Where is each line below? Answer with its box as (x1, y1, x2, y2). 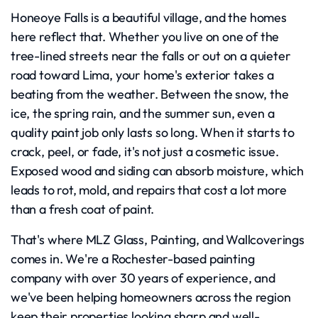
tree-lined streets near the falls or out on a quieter (11, 48, 291, 64)
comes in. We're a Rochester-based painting (11, 251, 255, 267)
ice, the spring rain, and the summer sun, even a (11, 105, 275, 121)
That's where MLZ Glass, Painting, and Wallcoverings (11, 231, 305, 248)
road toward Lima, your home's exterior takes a (11, 67, 274, 83)
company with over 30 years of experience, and (11, 270, 275, 286)
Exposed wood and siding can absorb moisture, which (11, 163, 305, 179)
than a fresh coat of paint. (11, 201, 155, 217)
